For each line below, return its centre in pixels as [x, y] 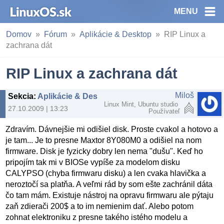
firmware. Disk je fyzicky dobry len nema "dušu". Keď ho [104, 151]
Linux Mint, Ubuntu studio [142, 104]
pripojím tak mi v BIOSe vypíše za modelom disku [93, 162]
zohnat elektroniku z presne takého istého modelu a [97, 217]
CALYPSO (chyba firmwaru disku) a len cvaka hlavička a [106, 173]
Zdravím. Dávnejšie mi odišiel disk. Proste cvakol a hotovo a [112, 129]
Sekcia [21, 96]
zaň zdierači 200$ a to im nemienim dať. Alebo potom [100, 206]
